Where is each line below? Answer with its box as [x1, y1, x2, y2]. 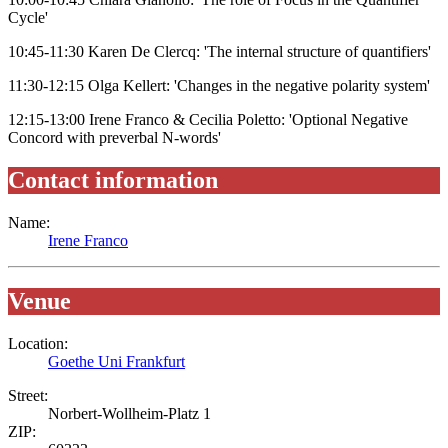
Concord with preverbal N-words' [8, 129, 221, 147]
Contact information [8, 167, 218, 194]
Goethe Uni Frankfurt [48, 353, 185, 371]
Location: [8, 335, 68, 353]
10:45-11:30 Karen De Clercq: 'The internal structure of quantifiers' [8, 43, 431, 61]
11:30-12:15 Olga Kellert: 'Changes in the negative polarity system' [8, 77, 430, 95]
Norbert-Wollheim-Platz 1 [48, 405, 211, 423]
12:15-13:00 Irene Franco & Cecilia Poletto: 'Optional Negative [8, 111, 408, 129]
